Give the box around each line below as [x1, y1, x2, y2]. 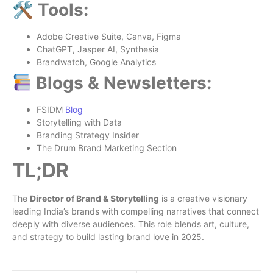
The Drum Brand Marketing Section [37, 142, 177, 153]
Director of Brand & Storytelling [30, 193, 159, 204]
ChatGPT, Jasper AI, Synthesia [37, 43, 159, 54]
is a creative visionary [159, 193, 247, 204]
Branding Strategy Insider [37, 129, 139, 140]
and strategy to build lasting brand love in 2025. [12, 231, 204, 242]
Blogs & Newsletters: [31, 72, 211, 93]
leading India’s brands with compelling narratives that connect [12, 205, 259, 216]
